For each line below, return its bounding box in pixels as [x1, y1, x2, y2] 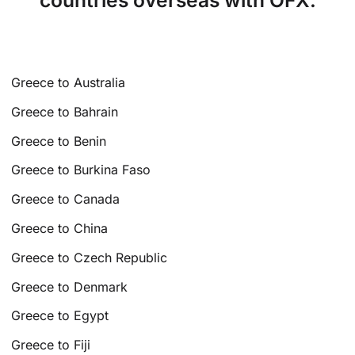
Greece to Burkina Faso [11, 162, 151, 178]
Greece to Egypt [11, 307, 109, 324]
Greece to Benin [11, 132, 107, 149]
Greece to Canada [11, 191, 120, 208]
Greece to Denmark [11, 278, 128, 295]
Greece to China [11, 219, 109, 236]
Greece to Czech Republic [11, 249, 168, 265]
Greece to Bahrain [11, 103, 119, 120]
